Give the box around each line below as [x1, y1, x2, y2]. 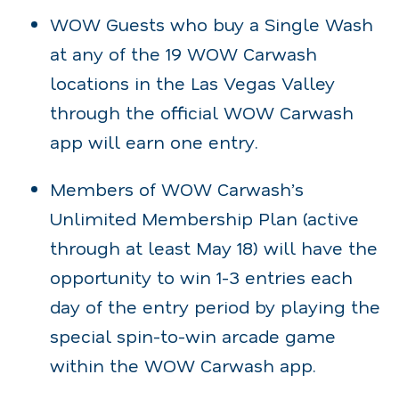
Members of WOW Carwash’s [50, 176, 304, 200]
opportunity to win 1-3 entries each [50, 265, 353, 289]
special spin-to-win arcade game [50, 323, 336, 347]
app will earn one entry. [50, 129, 258, 153]
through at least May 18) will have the [50, 235, 378, 259]
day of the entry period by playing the [50, 294, 380, 318]
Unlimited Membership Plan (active [50, 206, 359, 230]
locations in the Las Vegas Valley [50, 70, 335, 94]
